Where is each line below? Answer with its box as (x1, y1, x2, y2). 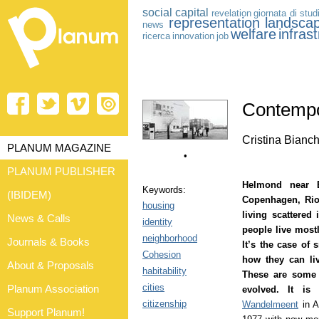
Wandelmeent (242, 299, 298, 310)
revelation (211, 8, 251, 19)
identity (142, 216, 172, 227)
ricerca (142, 31, 170, 41)
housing (142, 199, 174, 211)
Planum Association (7, 283, 99, 295)
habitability (142, 265, 187, 276)
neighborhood (142, 232, 197, 244)
